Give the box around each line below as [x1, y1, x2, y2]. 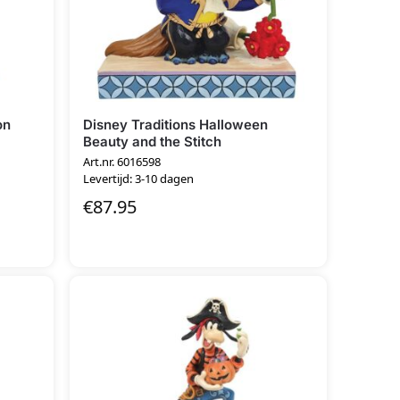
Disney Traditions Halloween [83, 115, 269, 133]
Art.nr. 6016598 [83, 154, 162, 170]
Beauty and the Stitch [83, 132, 222, 150]
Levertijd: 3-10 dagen [83, 171, 195, 187]
